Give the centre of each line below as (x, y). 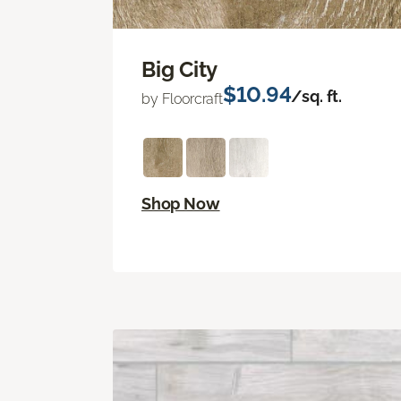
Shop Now (181, 204)
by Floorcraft (182, 99)
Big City (180, 70)
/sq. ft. (317, 97)
